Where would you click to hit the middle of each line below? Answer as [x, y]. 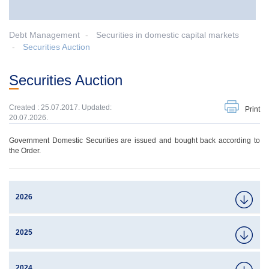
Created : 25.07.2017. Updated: [60, 107]
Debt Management [44, 35]
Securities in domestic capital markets [168, 35]
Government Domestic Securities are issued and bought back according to [134, 141]
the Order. [26, 151]
